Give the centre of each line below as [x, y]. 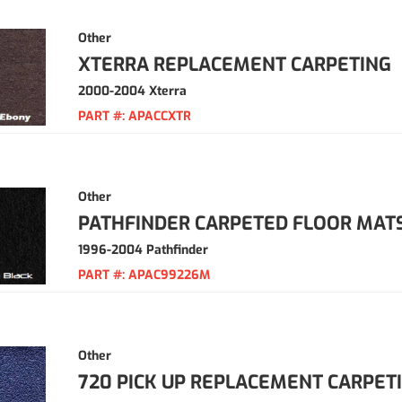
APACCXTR [160, 116]
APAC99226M [169, 275]
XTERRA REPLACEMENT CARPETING [235, 65]
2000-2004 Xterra [132, 91]
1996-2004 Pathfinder [143, 250]
